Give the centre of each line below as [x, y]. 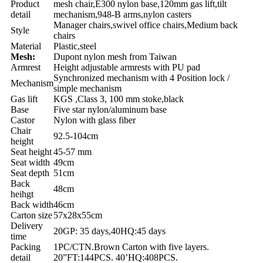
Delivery [27, 225]
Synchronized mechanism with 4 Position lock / [141, 77]
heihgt [22, 194]
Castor [23, 120]
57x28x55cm [78, 215]
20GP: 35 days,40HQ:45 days [109, 231]
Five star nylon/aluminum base [110, 109]
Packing [26, 247]
